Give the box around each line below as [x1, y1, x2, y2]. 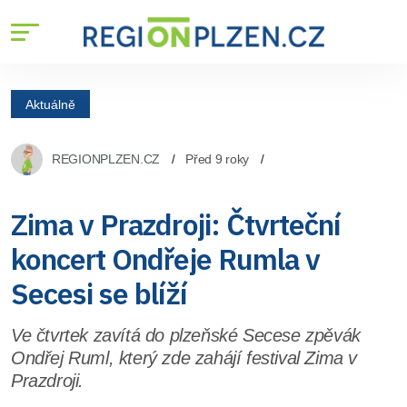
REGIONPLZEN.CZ [52, 152, 161, 166]
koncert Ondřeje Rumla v [11, 240, 320, 278]
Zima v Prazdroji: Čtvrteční [11, 205, 342, 243]
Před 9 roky [185, 152, 250, 166]
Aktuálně [25, 96, 75, 111]
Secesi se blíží [11, 274, 187, 313]
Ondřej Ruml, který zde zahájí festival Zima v [11, 348, 358, 368]
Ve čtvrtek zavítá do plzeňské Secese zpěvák [11, 325, 361, 345]
